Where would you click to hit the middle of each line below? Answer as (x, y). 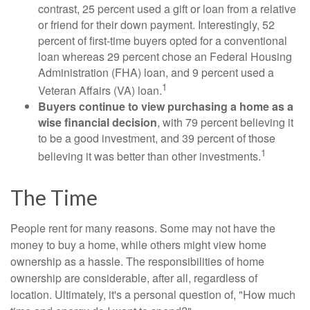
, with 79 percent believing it (225, 122)
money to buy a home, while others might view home (138, 245)
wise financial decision (98, 122)
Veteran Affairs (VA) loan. (100, 90)
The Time (54, 198)
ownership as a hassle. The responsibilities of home (137, 262)
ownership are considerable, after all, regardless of (134, 278)
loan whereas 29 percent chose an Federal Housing (165, 56)
